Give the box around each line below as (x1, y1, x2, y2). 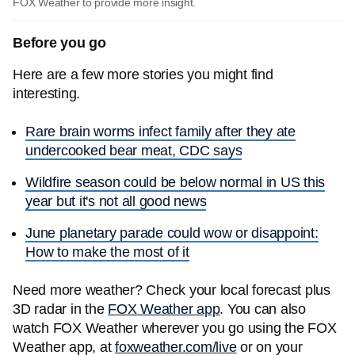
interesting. (13, 86, 80, 101)
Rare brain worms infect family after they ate (25, 124, 296, 139)
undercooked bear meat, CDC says (25, 143, 242, 158)
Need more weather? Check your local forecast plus (13, 282, 330, 298)
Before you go (13, 35, 106, 51)
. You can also (219, 301, 306, 317)
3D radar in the (13, 301, 108, 317)
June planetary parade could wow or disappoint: (25, 225, 319, 241)
